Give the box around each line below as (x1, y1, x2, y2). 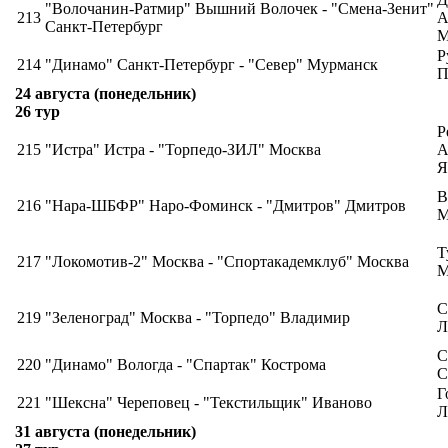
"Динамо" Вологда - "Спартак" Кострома (45, 356, 326, 373)
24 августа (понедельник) (15, 85, 196, 102)
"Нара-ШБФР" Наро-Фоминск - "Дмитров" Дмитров (45, 197, 406, 214)
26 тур (15, 103, 60, 120)
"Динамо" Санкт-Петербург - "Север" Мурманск (45, 56, 378, 73)
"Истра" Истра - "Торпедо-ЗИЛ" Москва (45, 141, 321, 158)
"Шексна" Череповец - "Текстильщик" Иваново (45, 394, 372, 411)
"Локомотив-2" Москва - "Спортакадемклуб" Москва (45, 253, 409, 270)
